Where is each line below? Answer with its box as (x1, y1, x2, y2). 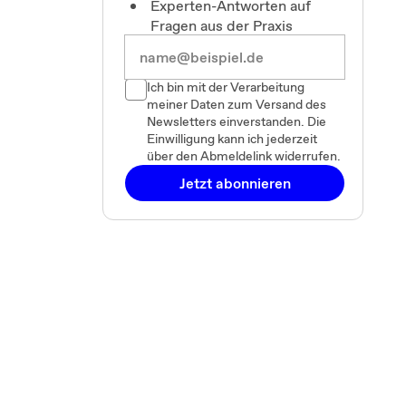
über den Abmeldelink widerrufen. (147, 147, 341, 165)
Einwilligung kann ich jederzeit (147, 130, 317, 148)
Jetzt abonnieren (179, 173, 291, 193)
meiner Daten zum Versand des (147, 95, 326, 113)
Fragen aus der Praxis (150, 15, 293, 35)
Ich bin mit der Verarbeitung (147, 78, 304, 96)
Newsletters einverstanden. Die (147, 112, 326, 130)
